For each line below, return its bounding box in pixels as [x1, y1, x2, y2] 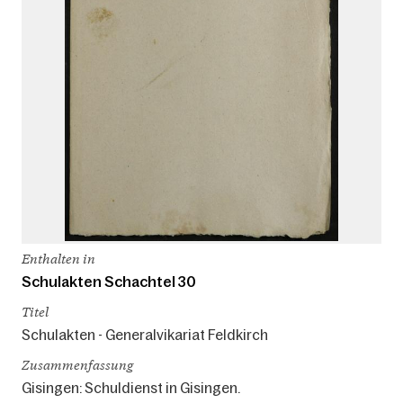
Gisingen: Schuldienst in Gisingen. [22, 380, 240, 397]
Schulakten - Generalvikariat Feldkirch [22, 327, 268, 344]
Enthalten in [22, 250, 95, 268]
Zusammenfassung [22, 356, 133, 374]
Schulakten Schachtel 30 [22, 273, 196, 291]
